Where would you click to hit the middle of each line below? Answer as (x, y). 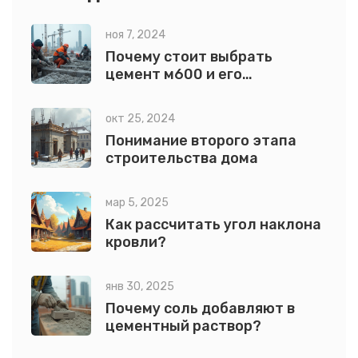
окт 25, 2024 (140, 118)
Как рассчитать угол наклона (213, 224)
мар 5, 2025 (137, 202)
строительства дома (182, 158)
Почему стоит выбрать (189, 56)
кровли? (136, 242)
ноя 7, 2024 (135, 34)
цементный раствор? (183, 326)
